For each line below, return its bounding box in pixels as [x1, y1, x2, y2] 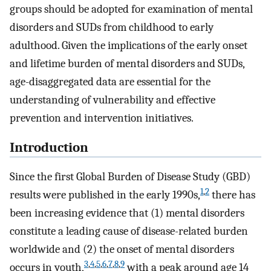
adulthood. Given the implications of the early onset [10, 38, 247, 52]
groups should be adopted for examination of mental [10, 2, 253, 16]
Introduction [10, 139, 88, 155]
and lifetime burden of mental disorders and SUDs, [10, 56, 244, 70]
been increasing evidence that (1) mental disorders [10, 206, 244, 220]
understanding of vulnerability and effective [10, 93, 215, 106]
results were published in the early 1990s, [10, 188, 200, 202]
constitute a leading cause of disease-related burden [10, 224, 248, 238]
